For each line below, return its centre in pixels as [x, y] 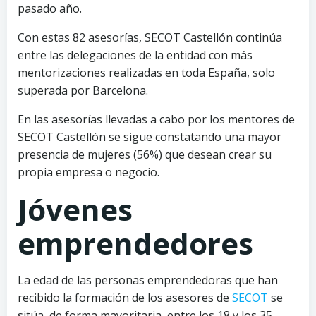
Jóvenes [75, 209]
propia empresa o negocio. [89, 172]
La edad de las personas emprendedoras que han [148, 280]
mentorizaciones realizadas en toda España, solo [146, 73]
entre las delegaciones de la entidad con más [135, 55]
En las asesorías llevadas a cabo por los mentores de [156, 119]
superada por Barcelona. [83, 90]
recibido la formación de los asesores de [125, 298]
